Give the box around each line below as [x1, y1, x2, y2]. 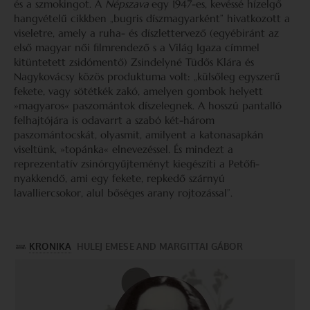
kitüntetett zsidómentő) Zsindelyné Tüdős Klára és [14, 55, 254, 69]
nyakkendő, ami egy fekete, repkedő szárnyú [14, 172, 225, 185]
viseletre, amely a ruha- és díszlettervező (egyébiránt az [14, 26, 279, 39]
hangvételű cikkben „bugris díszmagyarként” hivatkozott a [14, 12, 290, 25]
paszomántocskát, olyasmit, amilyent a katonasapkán [14, 128, 264, 141]
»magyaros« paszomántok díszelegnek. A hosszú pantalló [14, 99, 282, 112]
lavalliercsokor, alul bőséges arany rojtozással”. [14, 186, 232, 199]
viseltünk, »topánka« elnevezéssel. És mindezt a [14, 143, 233, 156]
